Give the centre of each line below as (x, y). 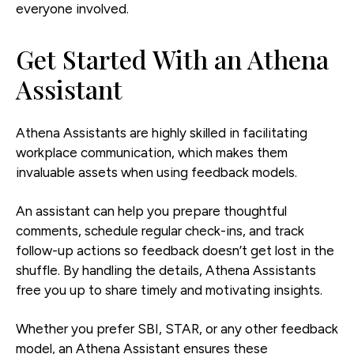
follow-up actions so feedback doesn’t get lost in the (175, 250)
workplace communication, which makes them (152, 152)
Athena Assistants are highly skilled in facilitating (162, 132)
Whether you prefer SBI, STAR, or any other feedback (177, 328)
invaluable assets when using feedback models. (156, 172)
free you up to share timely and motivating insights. (169, 290)
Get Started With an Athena (172, 58)
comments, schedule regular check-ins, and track (160, 230)
